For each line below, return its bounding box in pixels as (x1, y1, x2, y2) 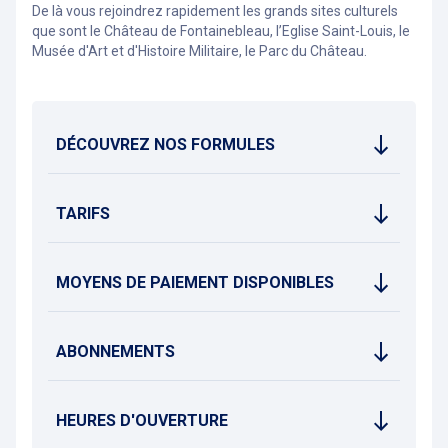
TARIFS (56, 204, 110, 223)
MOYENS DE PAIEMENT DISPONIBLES (56, 273, 334, 292)
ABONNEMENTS (56, 342, 175, 361)
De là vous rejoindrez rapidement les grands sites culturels (32, 3, 398, 19)
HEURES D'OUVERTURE (56, 411, 228, 430)
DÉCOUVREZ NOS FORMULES (56, 135, 275, 154)
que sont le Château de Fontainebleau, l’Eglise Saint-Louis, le (32, 23, 410, 39)
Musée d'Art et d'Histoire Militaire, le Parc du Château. (32, 43, 367, 59)
